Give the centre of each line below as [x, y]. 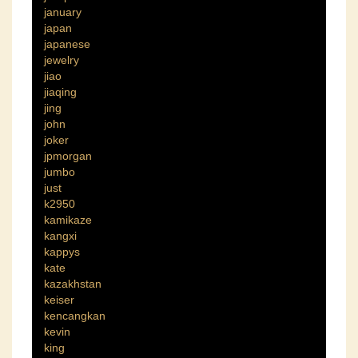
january [63, 12]
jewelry [62, 60]
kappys [62, 252]
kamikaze [68, 220]
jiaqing [60, 92]
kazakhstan [73, 284]
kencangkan [75, 316]
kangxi [60, 236]
